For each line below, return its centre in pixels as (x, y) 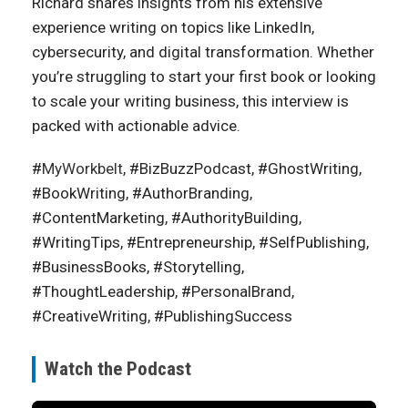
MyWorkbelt (82, 168)
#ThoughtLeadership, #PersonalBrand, (163, 291)
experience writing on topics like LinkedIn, (173, 27)
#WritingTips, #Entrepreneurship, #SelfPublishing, (200, 242)
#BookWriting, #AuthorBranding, (142, 193)
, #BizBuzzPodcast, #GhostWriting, (242, 168)
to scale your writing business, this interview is (190, 101)
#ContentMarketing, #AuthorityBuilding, (167, 218)
